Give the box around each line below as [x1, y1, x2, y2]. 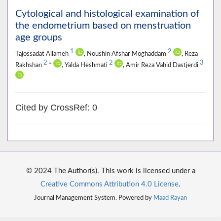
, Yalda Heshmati [62, 62, 109, 69]
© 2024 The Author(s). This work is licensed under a [26, 167, 195, 175]
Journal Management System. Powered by [34, 195, 153, 201]
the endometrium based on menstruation [15, 21, 191, 31]
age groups [15, 33, 62, 43]
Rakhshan [15, 62, 43, 69]
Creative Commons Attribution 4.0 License [40, 181, 179, 188]
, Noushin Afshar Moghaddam [84, 51, 168, 57]
